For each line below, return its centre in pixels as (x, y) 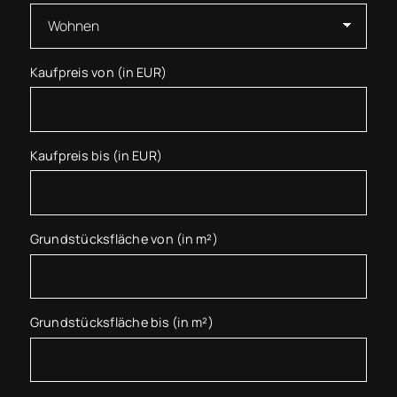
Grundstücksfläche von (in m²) (124, 239)
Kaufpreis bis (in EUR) (96, 155)
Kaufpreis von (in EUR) (98, 72)
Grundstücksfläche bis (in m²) (121, 323)
